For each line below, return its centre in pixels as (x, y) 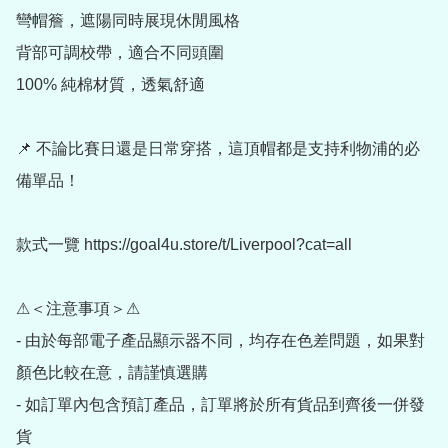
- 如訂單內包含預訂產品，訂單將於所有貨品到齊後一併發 (220, 405)
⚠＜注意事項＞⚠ (78, 309)
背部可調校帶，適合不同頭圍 (120, 53)
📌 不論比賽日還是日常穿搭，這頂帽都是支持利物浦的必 (218, 149)
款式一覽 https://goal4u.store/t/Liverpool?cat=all (184, 245)
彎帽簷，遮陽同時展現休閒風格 (128, 21)
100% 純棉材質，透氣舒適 (110, 85)
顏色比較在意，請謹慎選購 (112, 373)
